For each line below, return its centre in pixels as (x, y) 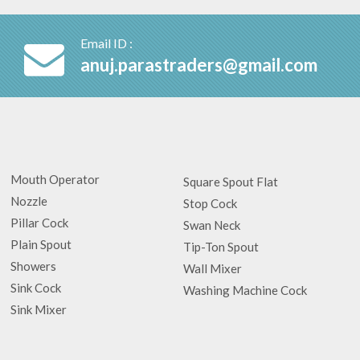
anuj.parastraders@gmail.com (199, 65)
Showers (33, 266)
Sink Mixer (38, 309)
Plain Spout (41, 244)
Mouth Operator (55, 179)
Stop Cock (210, 203)
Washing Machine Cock (245, 290)
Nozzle (29, 201)
